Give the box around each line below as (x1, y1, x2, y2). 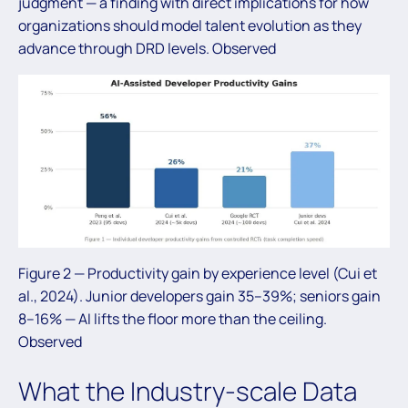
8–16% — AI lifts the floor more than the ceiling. (18, 308, 327, 329)
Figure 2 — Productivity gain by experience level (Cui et (18, 262, 377, 283)
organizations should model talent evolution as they (18, 15, 362, 36)
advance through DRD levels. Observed (18, 37, 276, 58)
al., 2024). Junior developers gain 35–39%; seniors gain (18, 285, 381, 306)
